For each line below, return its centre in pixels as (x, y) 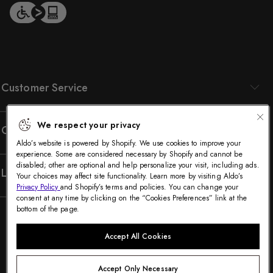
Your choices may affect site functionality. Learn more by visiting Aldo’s (130, 176)
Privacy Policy (38, 187)
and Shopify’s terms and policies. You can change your (150, 187)
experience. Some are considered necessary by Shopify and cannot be (129, 154)
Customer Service (45, 88)
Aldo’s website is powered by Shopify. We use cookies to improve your (129, 144)
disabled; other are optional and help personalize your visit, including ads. (138, 165)
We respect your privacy (89, 125)
